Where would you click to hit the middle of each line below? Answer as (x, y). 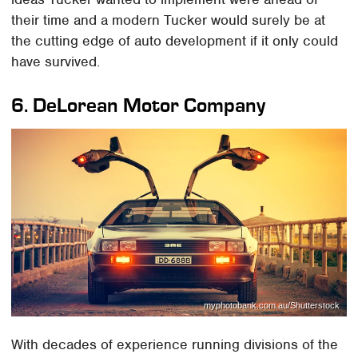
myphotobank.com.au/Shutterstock (271, 306)
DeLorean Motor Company (149, 105)
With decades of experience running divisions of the (175, 344)
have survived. (56, 61)
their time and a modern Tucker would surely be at (169, 20)
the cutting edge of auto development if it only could (175, 40)
